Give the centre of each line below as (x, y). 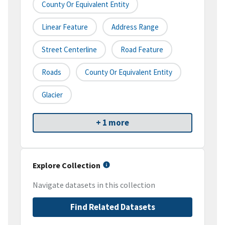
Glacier (52, 95)
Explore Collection (67, 165)
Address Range (135, 27)
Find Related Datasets (113, 207)
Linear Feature (65, 27)
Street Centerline (69, 50)
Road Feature (142, 50)
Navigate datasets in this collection (94, 185)
